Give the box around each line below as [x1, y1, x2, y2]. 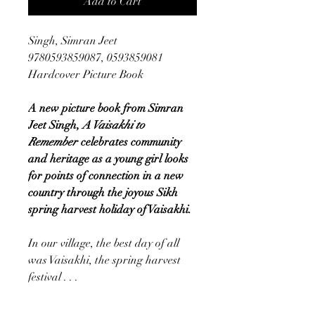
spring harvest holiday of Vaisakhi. [28, 202, 191, 217]
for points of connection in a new [28, 168, 184, 183]
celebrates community [78, 134, 181, 149]
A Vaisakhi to [79, 117, 145, 132]
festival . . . [28, 269, 78, 284]
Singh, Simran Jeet [28, 33, 117, 48]
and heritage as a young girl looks [28, 151, 188, 166]
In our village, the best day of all [28, 236, 179, 250]
